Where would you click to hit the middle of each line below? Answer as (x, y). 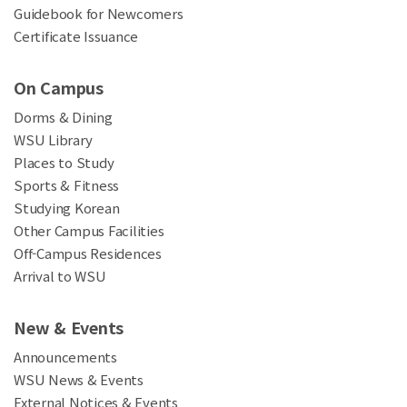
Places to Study (64, 163)
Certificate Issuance (76, 36)
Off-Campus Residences (88, 253)
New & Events (69, 328)
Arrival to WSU (60, 276)
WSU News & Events (79, 380)
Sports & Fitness (66, 185)
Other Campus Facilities (89, 231)
